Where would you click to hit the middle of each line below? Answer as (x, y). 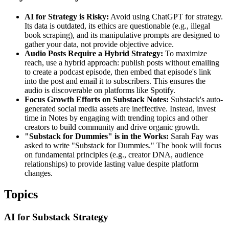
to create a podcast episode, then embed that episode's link (118, 72)
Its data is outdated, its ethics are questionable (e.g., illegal (117, 26)
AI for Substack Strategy (56, 217)
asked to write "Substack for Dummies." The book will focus (123, 145)
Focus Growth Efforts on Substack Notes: (97, 99)
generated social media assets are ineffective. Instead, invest (120, 108)
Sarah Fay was (193, 136)
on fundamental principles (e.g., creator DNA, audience (114, 154)
